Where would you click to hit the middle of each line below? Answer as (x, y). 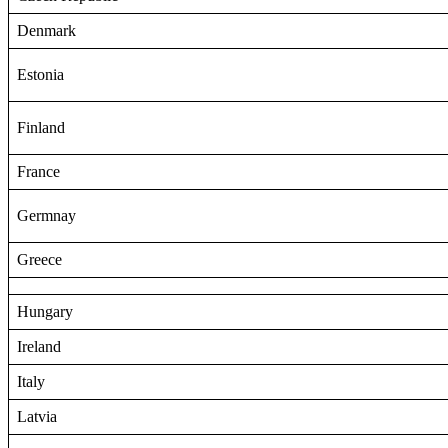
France (38, 172)
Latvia (37, 417)
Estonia (40, 75)
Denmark (46, 31)
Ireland (39, 347)
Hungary (45, 312)
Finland (41, 128)
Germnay (46, 216)
